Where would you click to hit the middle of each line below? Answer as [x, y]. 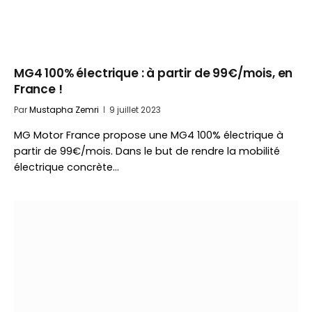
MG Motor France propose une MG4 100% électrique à [149, 135]
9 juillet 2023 [135, 110]
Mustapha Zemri [64, 110]
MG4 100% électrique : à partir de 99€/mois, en [154, 73]
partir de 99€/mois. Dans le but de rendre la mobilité [147, 151]
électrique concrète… [67, 167]
